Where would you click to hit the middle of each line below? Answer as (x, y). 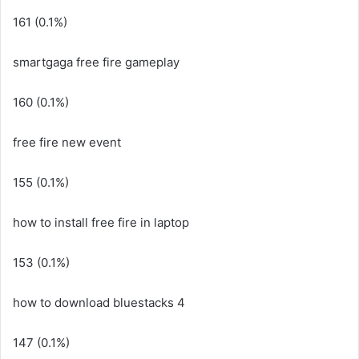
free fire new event (67, 142)
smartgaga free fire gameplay (96, 62)
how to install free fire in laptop (101, 222)
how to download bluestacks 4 (99, 303)
